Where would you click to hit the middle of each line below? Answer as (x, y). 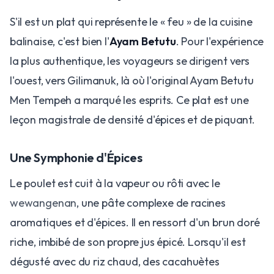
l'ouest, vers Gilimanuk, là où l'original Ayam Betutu (132, 80)
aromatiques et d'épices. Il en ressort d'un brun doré (135, 222)
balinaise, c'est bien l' (60, 41)
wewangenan (43, 202)
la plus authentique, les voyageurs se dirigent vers (130, 61)
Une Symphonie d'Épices (76, 157)
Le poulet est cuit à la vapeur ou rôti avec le (115, 183)
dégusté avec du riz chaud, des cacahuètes (115, 261)
